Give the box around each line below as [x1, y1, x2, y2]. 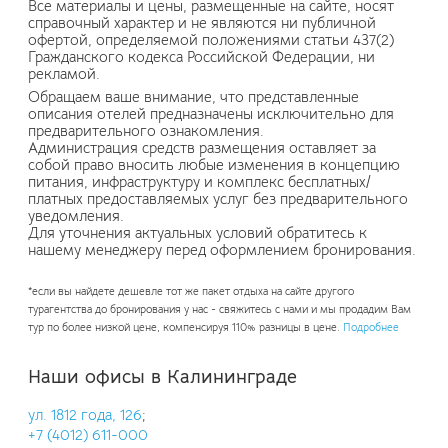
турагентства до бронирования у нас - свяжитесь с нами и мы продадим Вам [28, 302, 411, 316]
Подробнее [343, 320, 399, 334]
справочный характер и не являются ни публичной [28, 14, 376, 33]
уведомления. [28, 206, 124, 225]
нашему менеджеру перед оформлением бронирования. [28, 240, 416, 259]
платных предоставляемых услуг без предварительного [28, 189, 408, 208]
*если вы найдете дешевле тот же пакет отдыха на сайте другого [28, 284, 354, 298]
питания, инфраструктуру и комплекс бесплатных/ [28, 172, 371, 191]
